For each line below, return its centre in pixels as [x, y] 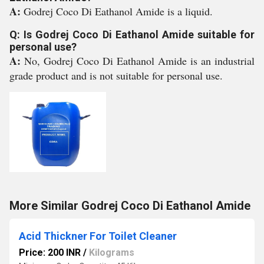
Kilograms [112, 253]
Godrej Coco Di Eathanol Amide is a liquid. [118, 11]
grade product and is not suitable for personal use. [116, 75]
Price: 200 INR [50, 253]
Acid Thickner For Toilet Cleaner [98, 236]
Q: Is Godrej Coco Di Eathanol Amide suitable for [132, 34]
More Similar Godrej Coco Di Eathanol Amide [130, 206]
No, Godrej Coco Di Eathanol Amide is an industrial [139, 61]
